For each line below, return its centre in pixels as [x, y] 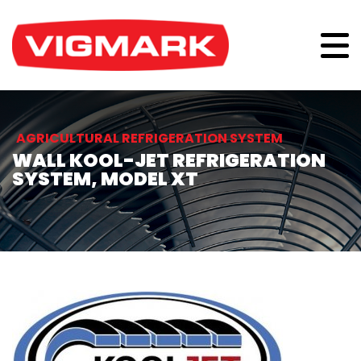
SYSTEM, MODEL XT [105, 178]
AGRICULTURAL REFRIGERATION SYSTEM [149, 138]
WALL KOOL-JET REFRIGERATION [169, 160]
